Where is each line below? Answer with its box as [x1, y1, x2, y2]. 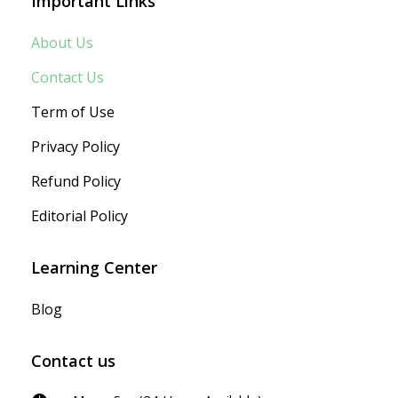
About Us [31, 33, 93, 53]
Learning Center [31, 257, 157, 279]
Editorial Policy [31, 206, 128, 227]
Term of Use [31, 102, 115, 123]
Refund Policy [31, 171, 121, 192]
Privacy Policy [31, 137, 120, 157]
